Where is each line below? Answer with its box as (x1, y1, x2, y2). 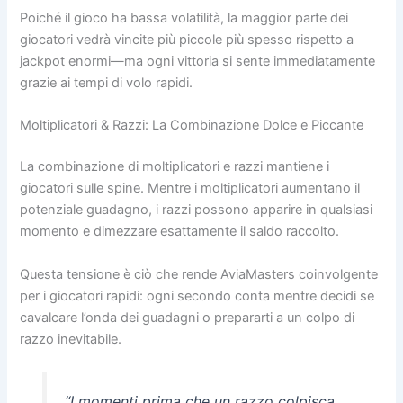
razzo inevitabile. (20, 330, 122, 347)
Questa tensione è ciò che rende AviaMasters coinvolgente (20, 265, 379, 282)
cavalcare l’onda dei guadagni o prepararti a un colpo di (20, 309, 355, 326)
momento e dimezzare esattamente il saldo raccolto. (20, 223, 340, 240)
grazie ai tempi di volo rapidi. (20, 74, 193, 91)
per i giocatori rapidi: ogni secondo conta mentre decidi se (20, 287, 375, 304)
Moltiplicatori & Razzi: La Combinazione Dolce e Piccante (20, 117, 364, 134)
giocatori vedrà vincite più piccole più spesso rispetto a (20, 31, 354, 48)
